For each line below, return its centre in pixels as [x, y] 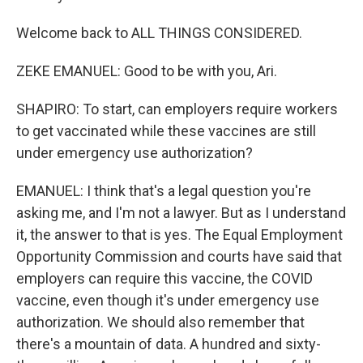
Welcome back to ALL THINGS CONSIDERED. [159, 33]
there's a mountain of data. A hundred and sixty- [169, 344]
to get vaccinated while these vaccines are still [166, 131]
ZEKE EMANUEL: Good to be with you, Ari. [147, 71]
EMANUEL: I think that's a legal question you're [164, 191]
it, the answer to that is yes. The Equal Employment [179, 235]
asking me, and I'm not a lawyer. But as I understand [181, 213]
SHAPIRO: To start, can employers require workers [177, 109]
